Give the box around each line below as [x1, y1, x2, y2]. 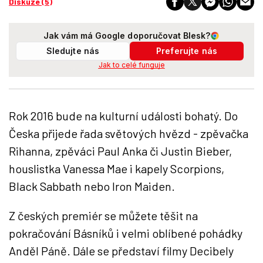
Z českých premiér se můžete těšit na [9, 208, 198, 222]
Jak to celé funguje [98, 60, 165, 69]
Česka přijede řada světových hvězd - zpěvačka [9, 126, 248, 140]
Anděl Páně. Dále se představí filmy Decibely [9, 244, 234, 258]
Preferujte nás [156, 46, 217, 56]
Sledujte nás [46, 46, 100, 56]
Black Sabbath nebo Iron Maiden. [9, 179, 177, 193]
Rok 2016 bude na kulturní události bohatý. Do [9, 109, 238, 123]
